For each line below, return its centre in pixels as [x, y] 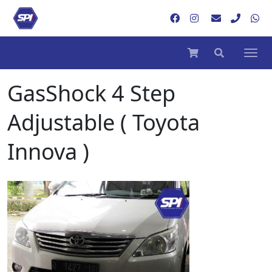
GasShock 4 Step [91, 93]
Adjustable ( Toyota [104, 122]
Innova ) [48, 151]
